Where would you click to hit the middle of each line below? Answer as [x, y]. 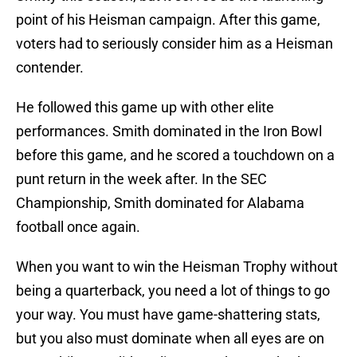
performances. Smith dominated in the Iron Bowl [169, 131]
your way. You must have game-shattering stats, [168, 315]
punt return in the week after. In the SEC [141, 179]
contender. [50, 68]
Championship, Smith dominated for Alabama [160, 203]
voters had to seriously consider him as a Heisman [175, 44]
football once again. [78, 227]
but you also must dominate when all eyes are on [170, 339]
